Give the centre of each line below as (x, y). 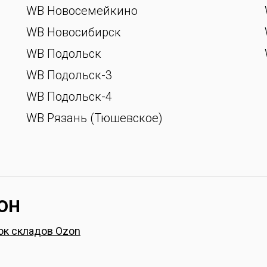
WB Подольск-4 (69, 97)
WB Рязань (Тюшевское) (94, 118)
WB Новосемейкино (82, 11)
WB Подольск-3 (69, 75)
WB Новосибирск (74, 32)
